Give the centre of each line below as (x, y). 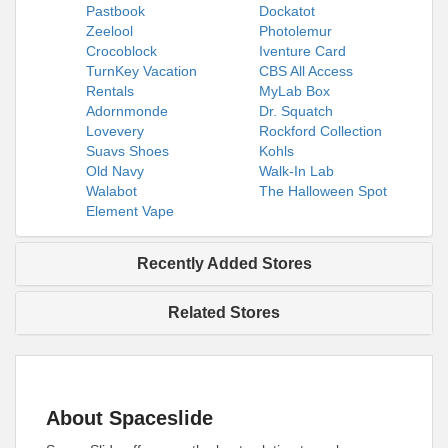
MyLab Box (294, 91)
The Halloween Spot (323, 191)
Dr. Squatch (296, 111)
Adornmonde (127, 111)
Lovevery (115, 131)
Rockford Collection (320, 131)
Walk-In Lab (296, 171)
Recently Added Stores (224, 263)
